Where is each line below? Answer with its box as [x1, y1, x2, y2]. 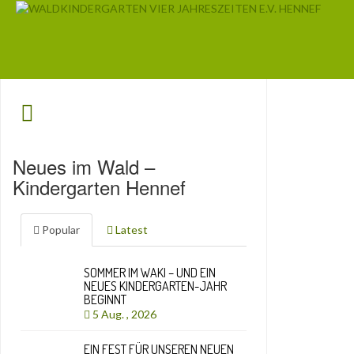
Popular [40, 223, 80, 236]
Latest [113, 223, 148, 236]
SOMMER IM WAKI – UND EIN [84, 265, 216, 281]
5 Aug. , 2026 [90, 307, 161, 321]
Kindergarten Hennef [13, 173, 186, 201]
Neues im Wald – [13, 153, 155, 180]
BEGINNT [84, 292, 126, 307]
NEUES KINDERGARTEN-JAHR [84, 278, 227, 294]
